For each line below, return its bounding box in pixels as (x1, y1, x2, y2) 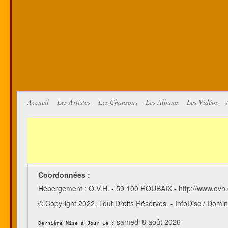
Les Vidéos (187, 97, 218, 107)
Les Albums (146, 97, 179, 107)
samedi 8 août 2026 (117, 216, 181, 227)
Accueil (27, 97, 49, 107)
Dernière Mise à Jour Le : (38, 220, 115, 226)
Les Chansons (98, 97, 137, 107)
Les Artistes (57, 97, 90, 107)
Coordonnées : (38, 169, 90, 180)
